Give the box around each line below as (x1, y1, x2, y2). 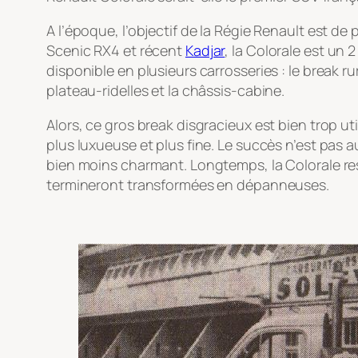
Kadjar (185, 41, 225, 61)
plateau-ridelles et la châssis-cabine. (46, 81, 285, 101)
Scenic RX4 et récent (46, 41, 185, 61)
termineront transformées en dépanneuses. (46, 175, 329, 195)
